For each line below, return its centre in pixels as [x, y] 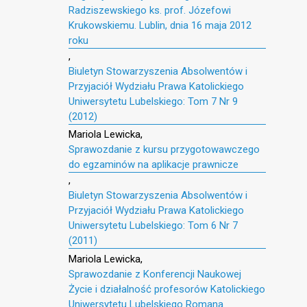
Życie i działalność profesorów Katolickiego [167, 290]
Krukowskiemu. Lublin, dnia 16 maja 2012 [160, 25]
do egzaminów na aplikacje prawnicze [153, 165]
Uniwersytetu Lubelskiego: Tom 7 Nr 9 [153, 101]
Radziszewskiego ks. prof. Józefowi [150, 10]
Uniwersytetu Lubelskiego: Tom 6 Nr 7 [153, 226]
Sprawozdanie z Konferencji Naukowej [155, 274]
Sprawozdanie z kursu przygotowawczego [164, 150]
